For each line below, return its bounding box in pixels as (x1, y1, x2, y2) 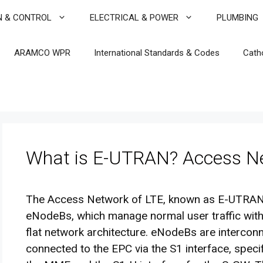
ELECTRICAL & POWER (90, 12, 178, 23)
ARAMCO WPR (14, 48, 70, 58)
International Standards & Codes (94, 48, 220, 58)
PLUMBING (217, 12, 258, 23)
